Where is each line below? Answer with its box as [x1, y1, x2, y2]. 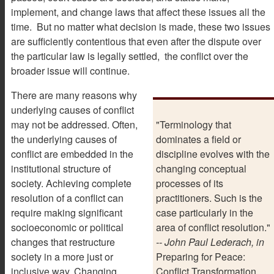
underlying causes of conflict [11, 102, 134, 117]
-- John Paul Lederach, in [156, 234, 264, 249]
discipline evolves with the [156, 146, 270, 161]
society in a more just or [11, 249, 113, 264]
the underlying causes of [11, 131, 117, 146]
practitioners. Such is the [156, 190, 262, 205]
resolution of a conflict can [11, 190, 124, 205]
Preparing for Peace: [156, 249, 245, 264]
